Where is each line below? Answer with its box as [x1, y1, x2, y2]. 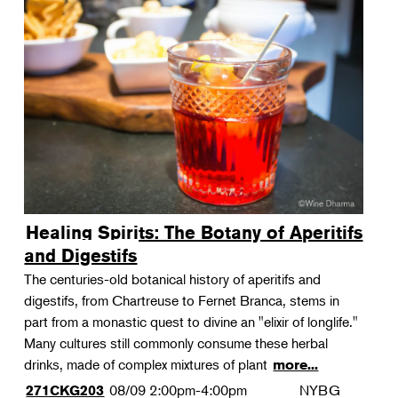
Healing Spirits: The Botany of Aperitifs [26, 221, 363, 243]
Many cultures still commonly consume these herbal [24, 334, 329, 352]
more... [273, 356, 319, 373]
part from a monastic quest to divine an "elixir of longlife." [24, 313, 359, 330]
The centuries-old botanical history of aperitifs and [24, 270, 322, 288]
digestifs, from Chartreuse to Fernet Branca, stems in [24, 291, 340, 309]
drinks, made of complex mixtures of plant [24, 355, 272, 373]
